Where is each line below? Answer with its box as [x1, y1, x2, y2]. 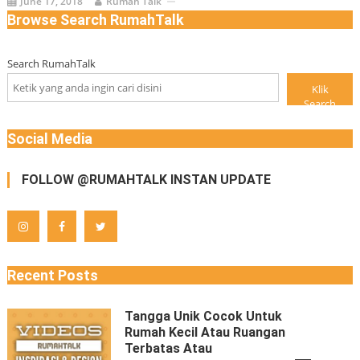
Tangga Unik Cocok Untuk [125, 309, 283, 324]
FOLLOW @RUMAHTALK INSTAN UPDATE [21, 172, 271, 187]
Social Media [6, 130, 92, 147]
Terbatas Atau [125, 341, 213, 356]
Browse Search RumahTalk [6, 11, 184, 28]
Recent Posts [6, 267, 98, 284]
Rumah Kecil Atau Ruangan [125, 325, 286, 340]
